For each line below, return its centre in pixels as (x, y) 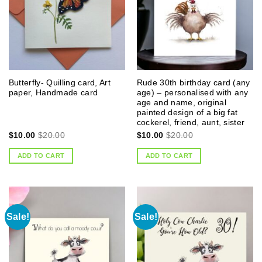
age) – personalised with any (192, 92)
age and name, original (181, 102)
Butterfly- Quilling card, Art (60, 82)
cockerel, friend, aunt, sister (191, 122)
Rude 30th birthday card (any (193, 82)
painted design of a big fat (187, 112)
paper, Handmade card (53, 92)
